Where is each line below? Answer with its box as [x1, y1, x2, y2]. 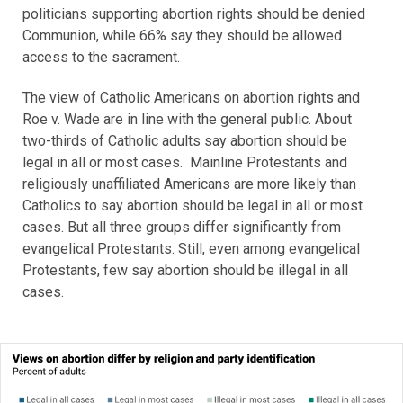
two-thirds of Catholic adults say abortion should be [22, 132, 347, 150]
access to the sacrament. [22, 49, 187, 67]
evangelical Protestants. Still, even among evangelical [22, 240, 360, 258]
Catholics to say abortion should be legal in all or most [22, 197, 363, 215]
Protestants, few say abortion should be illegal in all [22, 262, 348, 280]
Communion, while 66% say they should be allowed [22, 27, 342, 45]
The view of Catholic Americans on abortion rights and [22, 89, 360, 107]
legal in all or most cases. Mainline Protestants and [22, 154, 347, 172]
